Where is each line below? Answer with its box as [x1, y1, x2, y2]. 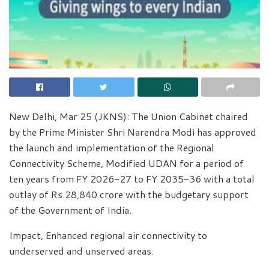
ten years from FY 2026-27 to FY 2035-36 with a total [9, 172, 255, 186]
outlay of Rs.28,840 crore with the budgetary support [9, 187, 249, 202]
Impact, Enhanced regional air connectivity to [9, 228, 207, 243]
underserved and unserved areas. [9, 244, 154, 258]
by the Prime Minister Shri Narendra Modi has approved [9, 125, 256, 139]
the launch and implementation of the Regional [9, 141, 214, 155]
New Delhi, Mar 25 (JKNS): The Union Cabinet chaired [9, 109, 248, 124]
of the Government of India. [9, 203, 131, 217]
